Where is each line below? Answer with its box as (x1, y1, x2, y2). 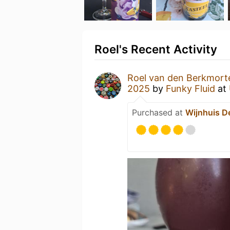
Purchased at (132, 107, 185, 118)
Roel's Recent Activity (94, 42, 217, 56)
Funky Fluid (166, 83, 215, 94)
